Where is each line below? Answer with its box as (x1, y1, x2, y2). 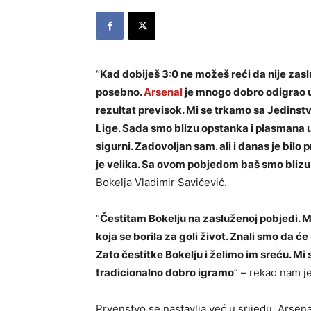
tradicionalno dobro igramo (96, 266, 234, 279)
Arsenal (144, 85, 183, 99)
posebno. (96, 85, 144, 99)
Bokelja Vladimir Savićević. (96, 176, 227, 189)
